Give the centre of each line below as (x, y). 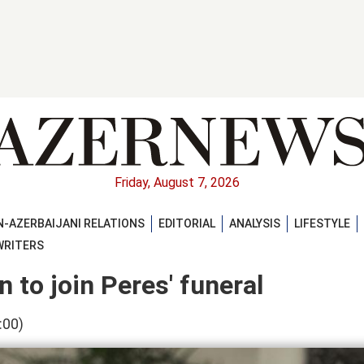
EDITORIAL (187, 223)
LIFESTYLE (322, 223)
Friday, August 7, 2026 (177, 183)
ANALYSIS (255, 223)
